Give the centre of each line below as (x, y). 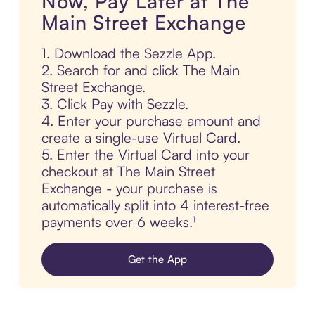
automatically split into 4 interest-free (155, 205)
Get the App (157, 259)
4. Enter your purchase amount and (151, 121)
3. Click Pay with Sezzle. (115, 104)
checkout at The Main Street (128, 172)
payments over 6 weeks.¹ (118, 222)
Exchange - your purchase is (129, 188)
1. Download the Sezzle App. (128, 53)
